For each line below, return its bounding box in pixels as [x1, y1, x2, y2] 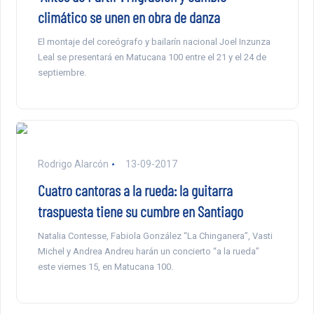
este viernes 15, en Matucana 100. [37, 261, 173, 272]
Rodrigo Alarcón [37, 158, 109, 170]
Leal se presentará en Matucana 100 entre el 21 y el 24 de [37, 51, 266, 62]
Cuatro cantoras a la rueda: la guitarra [37, 180, 233, 199]
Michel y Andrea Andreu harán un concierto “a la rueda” [37, 245, 259, 257]
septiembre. [37, 67, 86, 78]
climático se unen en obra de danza [37, 7, 220, 26]
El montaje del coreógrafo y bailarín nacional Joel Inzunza [37, 36, 271, 47]
